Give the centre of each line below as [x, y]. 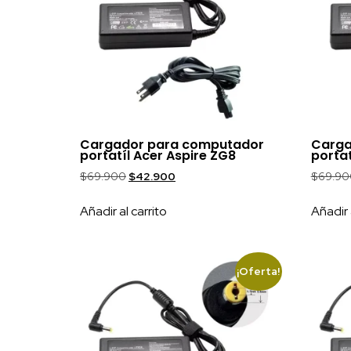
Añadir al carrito [123, 211]
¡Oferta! [259, 271]
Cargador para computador [172, 144]
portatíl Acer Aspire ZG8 [158, 155]
